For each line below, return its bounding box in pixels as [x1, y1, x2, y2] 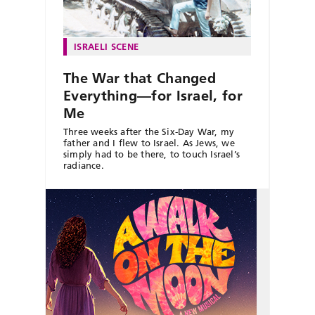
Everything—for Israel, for [63, 87, 243, 105]
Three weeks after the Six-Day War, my [63, 126, 235, 138]
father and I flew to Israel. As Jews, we [63, 137, 235, 149]
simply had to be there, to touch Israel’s [63, 148, 240, 160]
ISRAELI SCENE [74, 41, 139, 53]
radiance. [63, 160, 104, 172]
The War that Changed [63, 70, 217, 87]
